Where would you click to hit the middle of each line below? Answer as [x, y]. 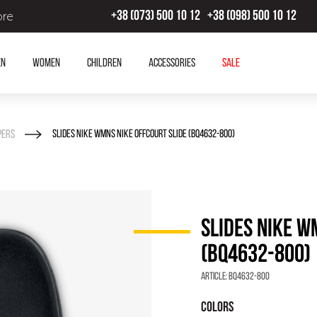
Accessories [172, 63]
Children [104, 63]
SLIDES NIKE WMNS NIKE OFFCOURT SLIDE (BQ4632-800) [143, 134]
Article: [215, 277]
